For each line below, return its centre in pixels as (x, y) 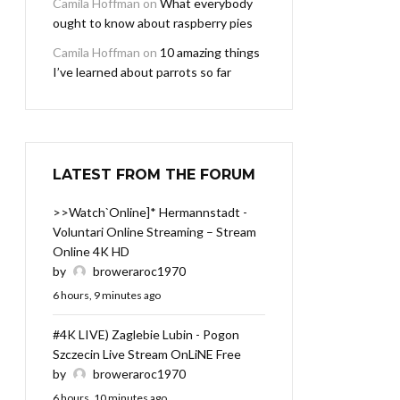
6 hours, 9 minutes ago (107, 296)
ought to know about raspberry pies (153, 23)
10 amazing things (210, 53)
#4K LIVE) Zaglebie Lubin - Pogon (146, 335)
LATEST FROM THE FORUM (154, 175)
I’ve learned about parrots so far (142, 72)
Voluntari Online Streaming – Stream (154, 232)
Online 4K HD (91, 252)
